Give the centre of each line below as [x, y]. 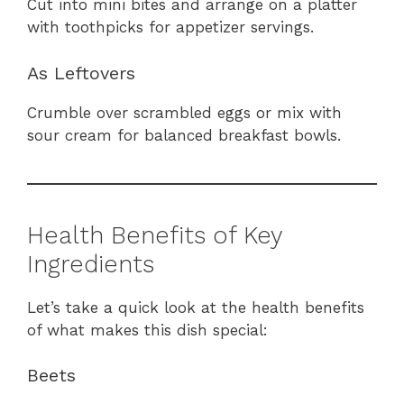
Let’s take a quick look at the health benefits [196, 307]
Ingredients [91, 264]
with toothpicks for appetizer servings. [170, 28]
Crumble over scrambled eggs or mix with [184, 112]
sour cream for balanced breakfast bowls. [184, 135]
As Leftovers [81, 73]
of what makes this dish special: [147, 330]
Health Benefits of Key [155, 235]
